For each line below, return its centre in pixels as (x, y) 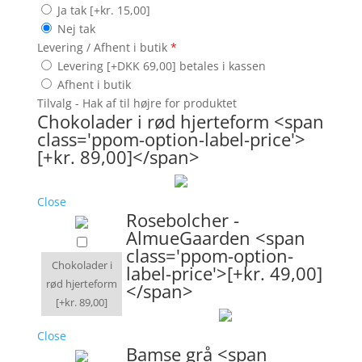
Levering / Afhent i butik (102, 47)
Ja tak (74, 10)
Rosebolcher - (183, 219)
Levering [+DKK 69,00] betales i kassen (162, 65)
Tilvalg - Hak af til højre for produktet (137, 103)
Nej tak (76, 28)
